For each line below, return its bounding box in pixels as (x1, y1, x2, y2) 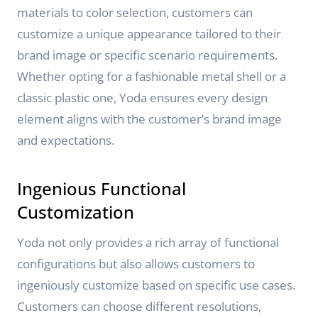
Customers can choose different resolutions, (17, 298, 261, 314)
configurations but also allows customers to (17, 256, 255, 272)
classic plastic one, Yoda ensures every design (17, 89, 268, 106)
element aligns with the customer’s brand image (17, 111, 282, 127)
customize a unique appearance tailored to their (17, 26, 281, 42)
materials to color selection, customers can (17, 4, 253, 21)
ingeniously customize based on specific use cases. (17, 277, 295, 293)
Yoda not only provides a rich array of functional (17, 234, 279, 251)
